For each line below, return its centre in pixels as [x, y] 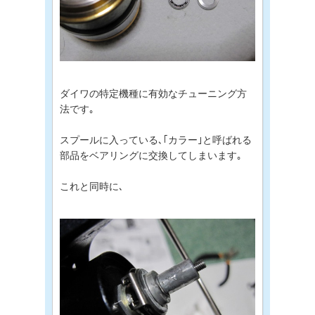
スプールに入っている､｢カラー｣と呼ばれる [156, 140]
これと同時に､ [92, 186]
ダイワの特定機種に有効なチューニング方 [153, 94]
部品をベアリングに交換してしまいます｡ [151, 155]
